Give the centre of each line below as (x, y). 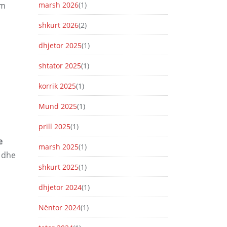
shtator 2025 (60, 66)
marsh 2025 (59, 147)
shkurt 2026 (59, 25)
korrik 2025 (57, 86)
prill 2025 (54, 126)
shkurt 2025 (59, 167)
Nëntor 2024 (60, 207)
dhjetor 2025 (60, 45)
